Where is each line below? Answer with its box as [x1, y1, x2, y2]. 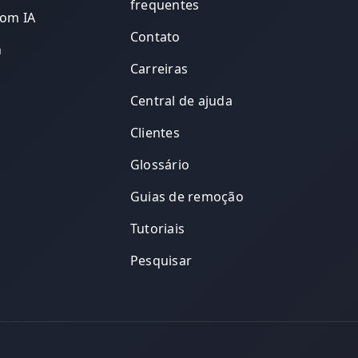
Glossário [129, 155, 190, 173]
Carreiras [129, 59, 189, 78]
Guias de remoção [129, 187, 244, 205]
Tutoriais [129, 219, 185, 237]
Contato [129, 27, 181, 46]
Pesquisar [129, 251, 193, 269]
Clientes [129, 123, 180, 141]
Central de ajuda [129, 91, 233, 109]
